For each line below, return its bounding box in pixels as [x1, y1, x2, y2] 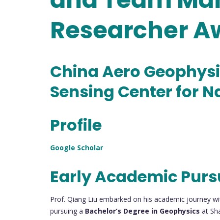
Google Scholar [50, 142, 105, 152]
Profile [50, 113, 102, 136]
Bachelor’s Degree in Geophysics [85, 206, 200, 216]
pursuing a [50, 206, 85, 216]
